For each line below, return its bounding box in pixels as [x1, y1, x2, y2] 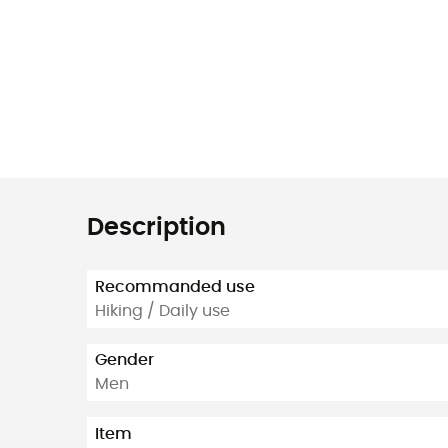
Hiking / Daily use [95, 302, 230, 319]
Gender [95, 352, 154, 369]
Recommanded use [95, 278, 255, 295]
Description [87, 216, 226, 240]
